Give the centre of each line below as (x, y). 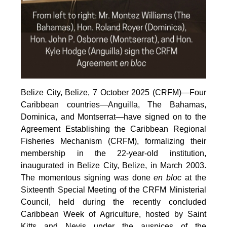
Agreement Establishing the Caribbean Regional (113, 129)
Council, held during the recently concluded (113, 202)
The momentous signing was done (87, 177)
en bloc (168, 177)
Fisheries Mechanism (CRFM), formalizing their (113, 141)
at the (194, 177)
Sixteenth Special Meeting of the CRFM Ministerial (113, 190)
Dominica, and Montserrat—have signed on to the (113, 117)
